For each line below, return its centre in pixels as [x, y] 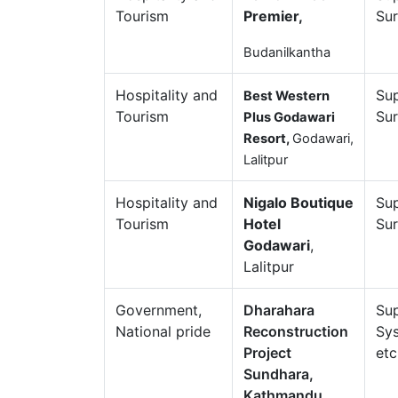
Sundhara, [279, 374]
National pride [163, 331]
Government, [159, 310]
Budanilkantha [289, 52]
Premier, [273, 16]
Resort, [268, 139]
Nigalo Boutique [298, 203]
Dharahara [279, 310]
